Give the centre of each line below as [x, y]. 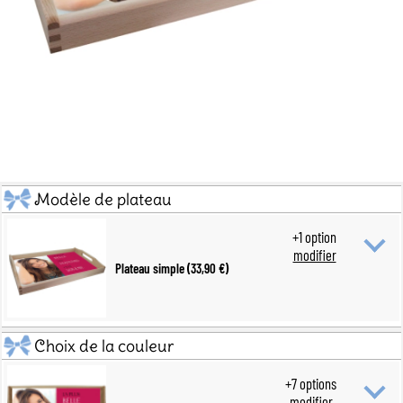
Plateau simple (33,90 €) [172, 268]
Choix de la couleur [104, 345]
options [317, 383]
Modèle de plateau [103, 199]
